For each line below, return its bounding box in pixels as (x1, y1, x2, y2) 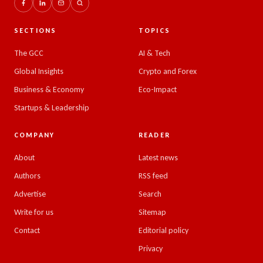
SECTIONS (14, 26, 57, 35)
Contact (14, 225, 40, 235)
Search (139, 189, 161, 199)
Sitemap (139, 207, 166, 217)
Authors (14, 171, 41, 181)
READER (139, 131, 170, 139)
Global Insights (14, 66, 63, 76)
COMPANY (14, 131, 55, 139)
